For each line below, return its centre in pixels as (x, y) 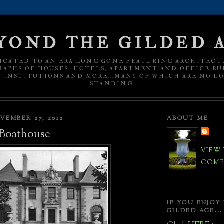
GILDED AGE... (195, 211)
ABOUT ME (188, 118)
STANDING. (112, 84)
